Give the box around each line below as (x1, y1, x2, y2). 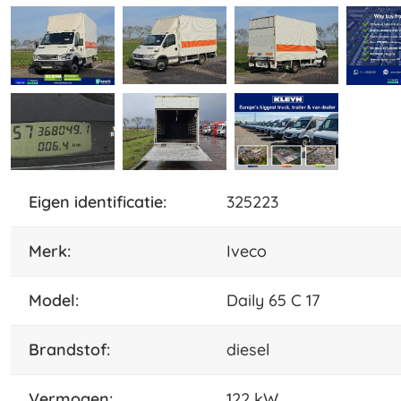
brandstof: (39, 339, 110, 361)
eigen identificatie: (38, 192, 166, 213)
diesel (226, 339, 269, 361)
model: (42, 290, 79, 311)
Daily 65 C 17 (226, 290, 320, 311)
